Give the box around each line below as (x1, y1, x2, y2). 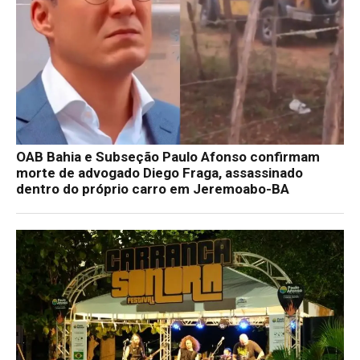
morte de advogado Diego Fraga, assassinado (16, 164, 303, 181)
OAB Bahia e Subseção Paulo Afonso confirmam (16, 148, 320, 165)
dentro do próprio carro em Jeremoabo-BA (16, 180, 289, 197)
